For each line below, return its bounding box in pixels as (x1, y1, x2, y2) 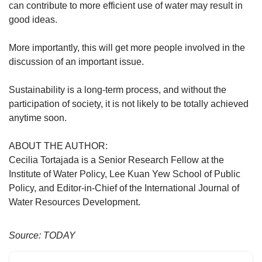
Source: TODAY (9, 230, 75, 240)
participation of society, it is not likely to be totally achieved (9, 98, 249, 109)
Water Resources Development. (9, 196, 140, 207)
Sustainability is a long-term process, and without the (9, 84, 226, 95)
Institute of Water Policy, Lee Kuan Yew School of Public (9, 168, 240, 179)
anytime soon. (9, 112, 67, 123)
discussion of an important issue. (9, 56, 149, 67)
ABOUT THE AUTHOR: (9, 140, 108, 151)
